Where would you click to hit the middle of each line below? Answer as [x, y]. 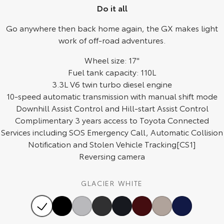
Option [57, 189]
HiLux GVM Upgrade [57, 181]
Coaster [57, 88]
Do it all [112, 8]
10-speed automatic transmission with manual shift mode [112, 96]
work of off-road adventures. [112, 40]
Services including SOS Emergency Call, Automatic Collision [112, 132]
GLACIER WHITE [112, 183]
